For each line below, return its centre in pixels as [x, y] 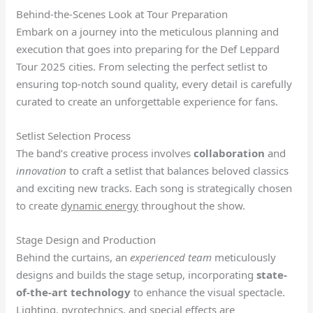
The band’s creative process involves [105, 153]
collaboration [230, 153]
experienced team [171, 257]
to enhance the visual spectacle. [208, 292]
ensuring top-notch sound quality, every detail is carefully [154, 83]
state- [272, 274]
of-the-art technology [74, 292]
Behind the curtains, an [73, 257]
